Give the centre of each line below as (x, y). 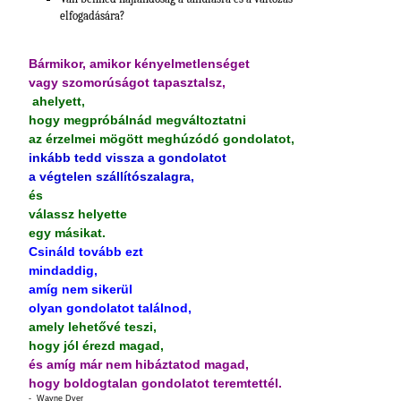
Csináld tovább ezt (86, 252)
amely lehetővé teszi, (93, 327)
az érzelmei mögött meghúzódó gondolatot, (162, 139)
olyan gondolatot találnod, (110, 308)
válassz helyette (78, 214)
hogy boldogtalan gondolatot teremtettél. (155, 383)
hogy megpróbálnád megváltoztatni (137, 120)
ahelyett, (57, 101)
